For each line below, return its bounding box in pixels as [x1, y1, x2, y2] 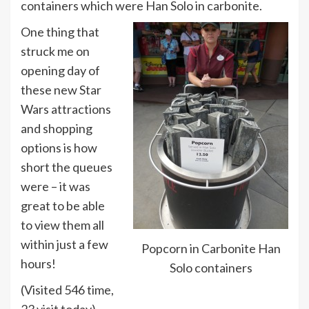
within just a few [21, 236, 108, 252]
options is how [21, 139, 97, 155]
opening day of [21, 62, 100, 78]
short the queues [21, 159, 112, 175]
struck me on [21, 43, 90, 59]
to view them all [21, 217, 104, 232]
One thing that [21, 23, 99, 39]
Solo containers [169, 260, 252, 276]
